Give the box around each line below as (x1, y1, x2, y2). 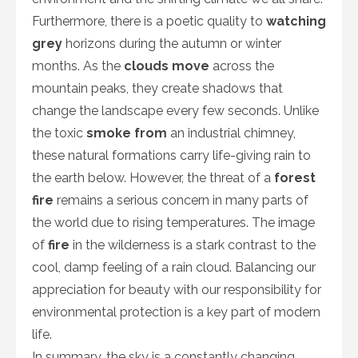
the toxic (32, 125, 86, 141)
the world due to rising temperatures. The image (32, 214, 315, 230)
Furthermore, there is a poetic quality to (32, 13, 266, 29)
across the (209, 58, 274, 74)
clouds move (124, 58, 209, 74)
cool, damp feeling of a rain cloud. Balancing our (32, 259, 316, 275)
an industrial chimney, (167, 125, 296, 141)
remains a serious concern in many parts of (54, 192, 308, 208)
